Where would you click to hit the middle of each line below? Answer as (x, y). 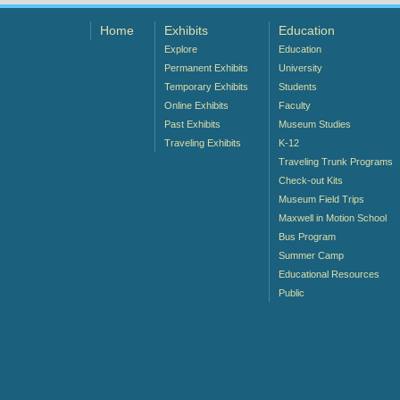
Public (291, 292)
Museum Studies (314, 124)
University (300, 67)
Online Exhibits (196, 105)
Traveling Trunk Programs (335, 161)
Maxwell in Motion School (332, 217)
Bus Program (307, 236)
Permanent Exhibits (206, 67)
